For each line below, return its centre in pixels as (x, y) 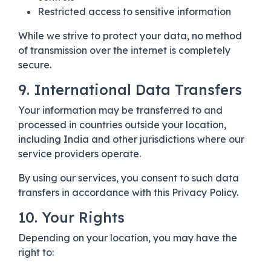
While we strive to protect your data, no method (130, 35)
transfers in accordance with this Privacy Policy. (128, 192)
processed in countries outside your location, (122, 124)
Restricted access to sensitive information (134, 11)
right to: (36, 252)
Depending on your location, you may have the (128, 237)
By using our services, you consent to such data (129, 178)
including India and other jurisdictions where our (131, 139)
